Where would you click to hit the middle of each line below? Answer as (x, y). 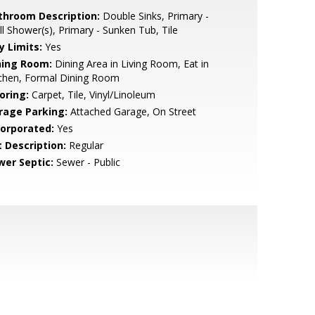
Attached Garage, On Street (131, 111)
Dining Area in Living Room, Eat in (130, 64)
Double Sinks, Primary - (154, 16)
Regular (84, 145)
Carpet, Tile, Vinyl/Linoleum (92, 95)
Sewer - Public (86, 162)
